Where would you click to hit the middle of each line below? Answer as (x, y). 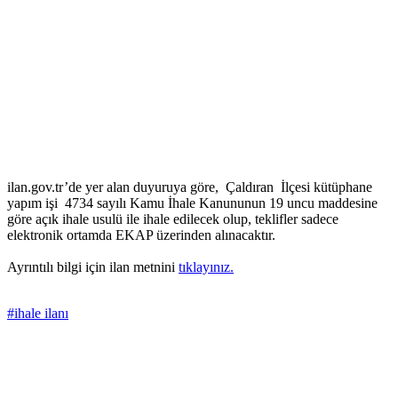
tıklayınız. (206, 267)
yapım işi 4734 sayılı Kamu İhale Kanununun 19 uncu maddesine (192, 203)
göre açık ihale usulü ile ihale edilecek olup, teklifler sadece (173, 219)
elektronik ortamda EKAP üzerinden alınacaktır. (143, 235)
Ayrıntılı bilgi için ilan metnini (93, 267)
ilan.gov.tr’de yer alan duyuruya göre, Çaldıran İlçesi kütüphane (190, 187)
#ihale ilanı (38, 314)
